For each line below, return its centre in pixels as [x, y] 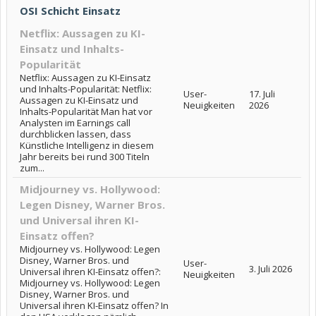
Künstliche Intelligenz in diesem [87, 145]
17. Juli [262, 94]
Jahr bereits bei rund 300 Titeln [85, 157]
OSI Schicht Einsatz [70, 11]
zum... [32, 168]
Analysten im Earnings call [75, 123]
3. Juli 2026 [271, 269]
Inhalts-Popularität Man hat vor [86, 111]
